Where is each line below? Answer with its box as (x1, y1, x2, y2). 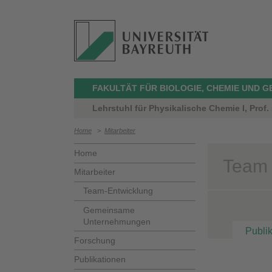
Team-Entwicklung (83, 186, 153, 196)
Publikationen (74, 254, 126, 264)
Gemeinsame (83, 205, 135, 215)
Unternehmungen (83, 216, 151, 226)
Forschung (74, 235, 115, 245)
